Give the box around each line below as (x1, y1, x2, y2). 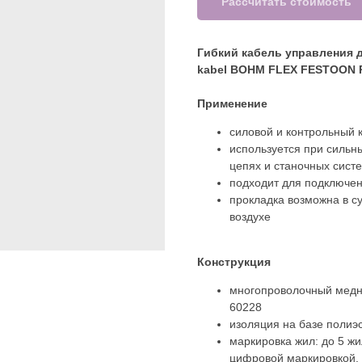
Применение (197, 96, 267, 110)
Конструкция (197, 255, 271, 268)
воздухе (229, 209, 271, 223)
